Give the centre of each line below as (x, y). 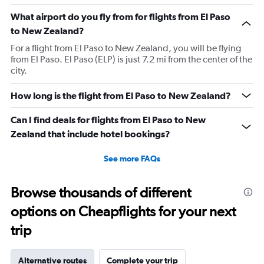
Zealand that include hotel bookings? (90, 134)
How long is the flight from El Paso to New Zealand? (121, 96)
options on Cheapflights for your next (123, 212)
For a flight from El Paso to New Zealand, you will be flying (126, 48)
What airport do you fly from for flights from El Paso (121, 17)
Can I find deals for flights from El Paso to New (108, 120)
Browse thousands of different (101, 193)
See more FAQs (132, 159)
